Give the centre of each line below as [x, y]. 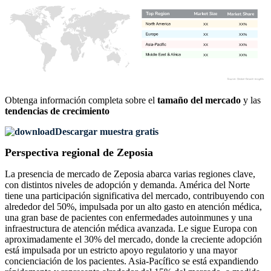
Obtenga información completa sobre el [81, 100]
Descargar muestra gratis [107, 132]
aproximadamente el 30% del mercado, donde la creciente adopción [133, 240]
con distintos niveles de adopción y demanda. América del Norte [127, 185]
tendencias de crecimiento [57, 111]
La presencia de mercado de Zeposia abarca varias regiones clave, [130, 174]
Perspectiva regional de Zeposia [80, 153]
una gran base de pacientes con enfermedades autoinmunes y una [129, 218]
